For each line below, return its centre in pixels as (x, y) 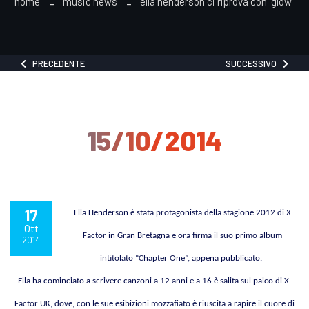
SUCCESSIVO (254, 63)
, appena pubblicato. (226, 258)
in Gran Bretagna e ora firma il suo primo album (195, 235)
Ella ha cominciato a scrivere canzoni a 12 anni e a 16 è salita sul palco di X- (154, 281)
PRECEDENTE (56, 63)
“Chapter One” (161, 258)
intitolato (118, 258)
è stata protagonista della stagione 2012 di (207, 212)
